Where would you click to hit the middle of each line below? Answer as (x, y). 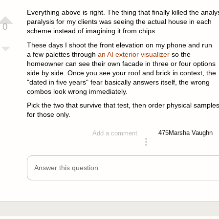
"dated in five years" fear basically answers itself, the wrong (118, 82)
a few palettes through (62, 54)
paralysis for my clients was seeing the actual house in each (119, 21)
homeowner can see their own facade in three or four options (121, 63)
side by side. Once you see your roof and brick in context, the (121, 73)
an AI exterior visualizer (133, 54)
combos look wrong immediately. (77, 91)
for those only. (48, 115)
